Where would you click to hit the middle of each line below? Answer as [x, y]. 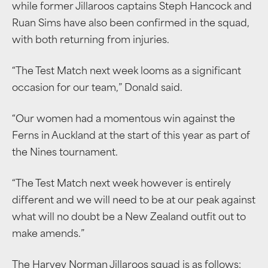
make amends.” [48, 235]
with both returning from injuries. [91, 41]
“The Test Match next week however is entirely [121, 185]
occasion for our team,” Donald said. [97, 89]
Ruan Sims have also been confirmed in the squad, [131, 24]
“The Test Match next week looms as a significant [127, 72]
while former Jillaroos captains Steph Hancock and [132, 7]
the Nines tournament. [65, 153]
